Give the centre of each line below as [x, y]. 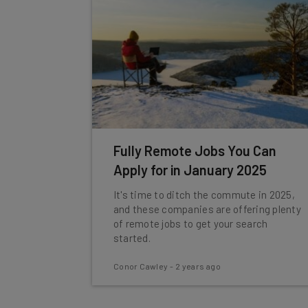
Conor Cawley [141, 266]
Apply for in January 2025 [190, 170]
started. [132, 238]
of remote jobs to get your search [190, 223]
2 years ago [198, 266]
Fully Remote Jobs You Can [195, 151]
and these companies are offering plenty [207, 209]
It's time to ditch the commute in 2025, [204, 195]
